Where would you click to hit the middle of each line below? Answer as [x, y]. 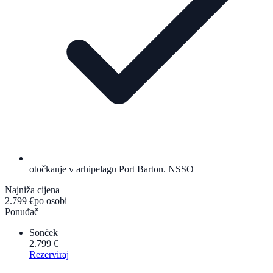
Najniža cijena [32, 190]
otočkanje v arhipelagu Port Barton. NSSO [112, 169]
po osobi [51, 201]
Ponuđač [22, 212]
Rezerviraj [49, 255]
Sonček [44, 233]
